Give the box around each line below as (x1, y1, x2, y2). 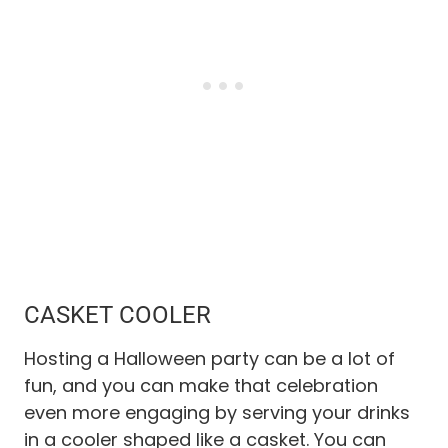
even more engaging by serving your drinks (24, 399, 410, 425)
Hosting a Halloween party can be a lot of (24, 345, 395, 371)
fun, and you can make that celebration (24, 372, 378, 398)
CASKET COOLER (24, 300, 211, 329)
